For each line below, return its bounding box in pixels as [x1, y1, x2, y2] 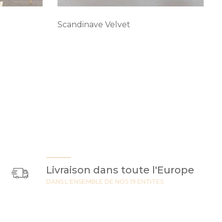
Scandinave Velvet [57, 20, 130, 30]
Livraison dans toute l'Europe [46, 164, 195, 176]
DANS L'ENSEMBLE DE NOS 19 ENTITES [46, 178, 164, 186]
